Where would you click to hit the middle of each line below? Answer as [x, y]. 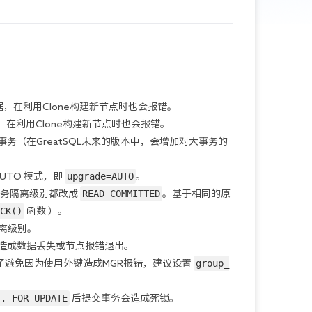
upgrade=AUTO [100, 176]
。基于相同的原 [196, 194]
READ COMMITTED [121, 194]
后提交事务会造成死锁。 [124, 298]
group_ [212, 263]
